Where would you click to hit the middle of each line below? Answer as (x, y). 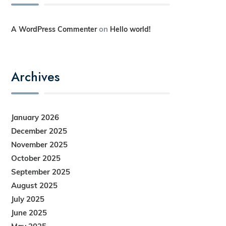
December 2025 (39, 131)
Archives (36, 76)
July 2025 (28, 199)
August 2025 (35, 185)
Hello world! (131, 29)
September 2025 (41, 172)
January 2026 (35, 117)
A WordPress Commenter (54, 29)
